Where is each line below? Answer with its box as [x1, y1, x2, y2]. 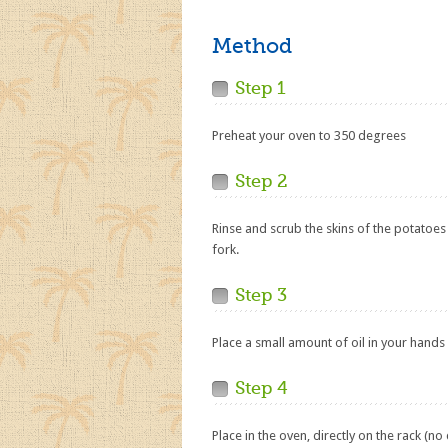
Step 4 [235, 378, 288, 398]
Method [212, 34, 292, 58]
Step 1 [235, 78, 286, 98]
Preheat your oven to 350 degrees [212, 128, 406, 143]
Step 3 [235, 285, 287, 305]
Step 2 [235, 171, 288, 191]
